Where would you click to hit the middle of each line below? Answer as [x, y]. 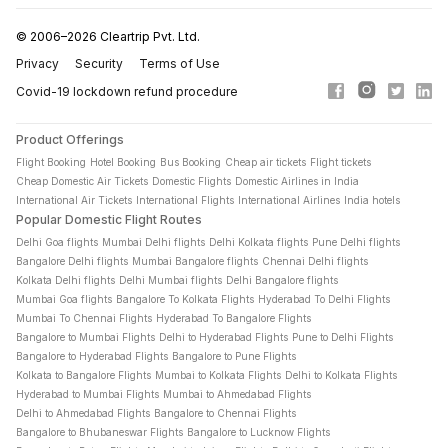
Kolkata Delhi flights [65, 280]
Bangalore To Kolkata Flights [185, 299]
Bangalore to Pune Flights [234, 356]
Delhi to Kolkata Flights [341, 375]
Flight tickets [340, 162]
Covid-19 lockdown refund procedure [127, 91]
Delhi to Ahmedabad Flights [83, 413]
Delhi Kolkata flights [258, 242]
